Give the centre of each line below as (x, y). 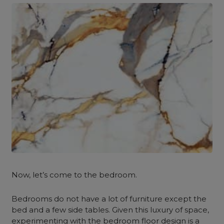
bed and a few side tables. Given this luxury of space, (110, 210)
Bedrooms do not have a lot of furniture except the (109, 199)
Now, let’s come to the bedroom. (75, 175)
